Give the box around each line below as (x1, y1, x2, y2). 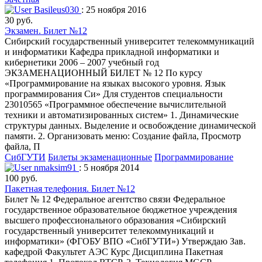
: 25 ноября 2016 (81, 4, 146, 15)
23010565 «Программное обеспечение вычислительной (5, 99, 226, 109)
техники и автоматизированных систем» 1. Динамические (5, 109, 239, 120)
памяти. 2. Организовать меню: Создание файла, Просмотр (5, 130, 241, 141)
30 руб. (5, 15, 33, 25)
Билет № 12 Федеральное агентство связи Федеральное (5, 194, 225, 204)
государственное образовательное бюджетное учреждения (5, 204, 237, 215)
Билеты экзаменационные (48, 151, 152, 162)
